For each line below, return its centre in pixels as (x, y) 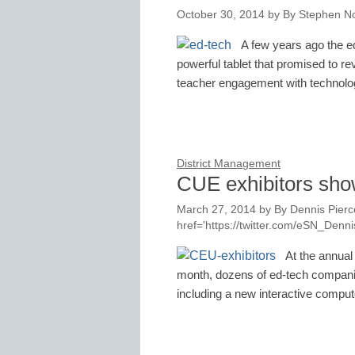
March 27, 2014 (216, 209)
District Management (229, 164)
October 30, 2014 (221, 14)
